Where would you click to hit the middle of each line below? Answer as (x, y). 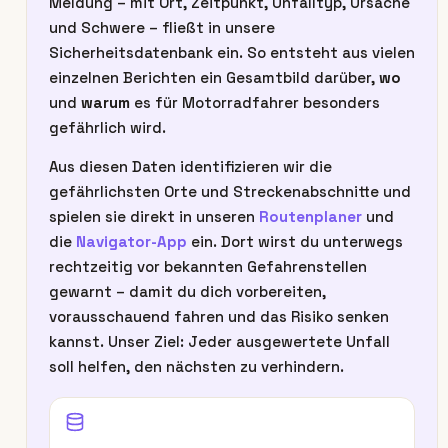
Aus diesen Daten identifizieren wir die (190, 166)
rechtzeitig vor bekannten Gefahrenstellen (208, 266)
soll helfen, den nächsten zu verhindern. (196, 366)
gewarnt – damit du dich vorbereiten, (187, 291)
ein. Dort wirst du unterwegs (295, 241)
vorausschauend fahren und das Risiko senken (219, 316)
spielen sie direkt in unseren (154, 216)
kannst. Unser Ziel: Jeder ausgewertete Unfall (219, 341)
